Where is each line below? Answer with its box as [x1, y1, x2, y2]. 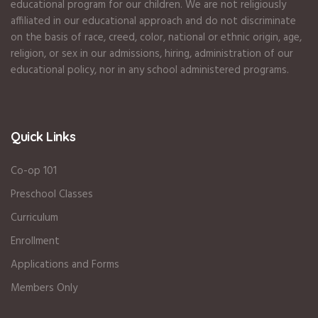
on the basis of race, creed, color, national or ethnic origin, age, [11, 29, 302, 47]
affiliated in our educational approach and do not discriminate [11, 13, 297, 31]
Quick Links [11, 128, 76, 146]
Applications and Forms [11, 256, 120, 274]
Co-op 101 [11, 163, 57, 180]
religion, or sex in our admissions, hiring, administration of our [11, 45, 294, 63]
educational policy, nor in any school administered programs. [11, 62, 290, 79]
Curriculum [11, 209, 59, 227]
